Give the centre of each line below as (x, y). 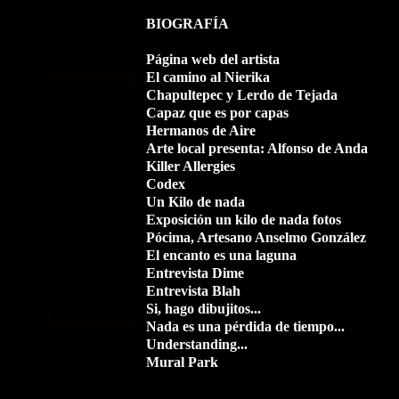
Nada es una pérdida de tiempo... (245, 326)
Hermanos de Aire (200, 130)
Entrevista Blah (193, 291)
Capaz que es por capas (217, 113)
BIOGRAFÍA (187, 24)
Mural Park (182, 362)
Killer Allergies (190, 166)
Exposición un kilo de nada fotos (243, 220)
